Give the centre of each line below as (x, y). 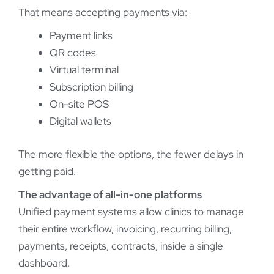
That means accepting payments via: (103, 13)
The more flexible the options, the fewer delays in (131, 154)
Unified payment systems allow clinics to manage (131, 211)
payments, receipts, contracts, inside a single (121, 246)
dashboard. (44, 263)
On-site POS (79, 104)
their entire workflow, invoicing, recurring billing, (125, 228)
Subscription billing (91, 87)
